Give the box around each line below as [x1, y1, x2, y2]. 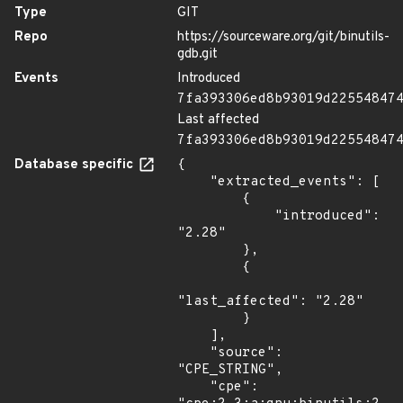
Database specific [14, 157, 137, 174]
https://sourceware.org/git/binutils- [177, 29, 390, 46]
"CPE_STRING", [177, 362, 282, 379]
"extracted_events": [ [177, 174, 210, 191]
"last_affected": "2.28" [177, 293, 363, 310]
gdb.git [177, 46, 218, 63]
